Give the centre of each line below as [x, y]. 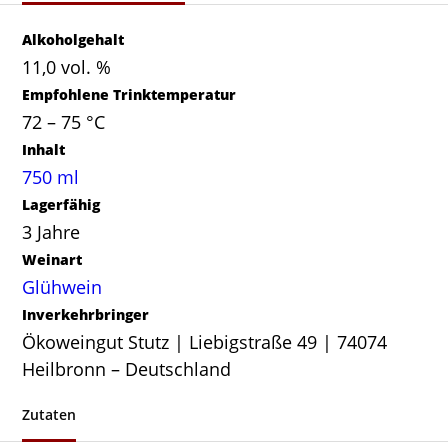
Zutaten [49, 415]
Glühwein [62, 287]
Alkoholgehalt [73, 40]
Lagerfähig [61, 205]
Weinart [52, 260]
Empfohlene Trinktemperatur [129, 95]
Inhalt [44, 150]
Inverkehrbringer [86, 315]
